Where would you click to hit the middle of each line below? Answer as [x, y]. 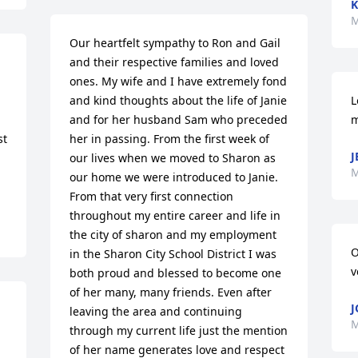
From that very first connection [152, 197]
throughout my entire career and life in [175, 216]
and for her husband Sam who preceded [179, 120]
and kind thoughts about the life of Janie [179, 101]
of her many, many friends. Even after [171, 292]
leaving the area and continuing [156, 312]
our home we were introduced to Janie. [174, 177]
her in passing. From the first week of [170, 139]
